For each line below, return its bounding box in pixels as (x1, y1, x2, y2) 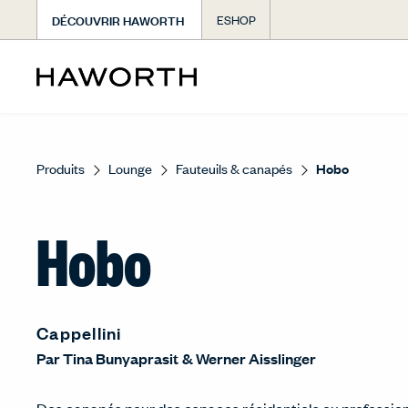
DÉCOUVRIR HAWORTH (52, 9, 184, 29)
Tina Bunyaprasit (63, 348, 178, 369)
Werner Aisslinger (196, 348, 316, 369)
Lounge (108, 158, 152, 178)
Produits (36, 158, 85, 178)
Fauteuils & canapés (176, 158, 292, 178)
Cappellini (36, 321, 122, 344)
